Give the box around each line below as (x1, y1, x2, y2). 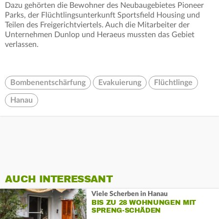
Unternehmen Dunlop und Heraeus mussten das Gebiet (5, 31, 195, 39)
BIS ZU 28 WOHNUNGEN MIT (91, 198, 196, 207)
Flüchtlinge (154, 79, 193, 87)
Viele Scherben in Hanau (91, 190, 168, 197)
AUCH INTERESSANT (5, 173, 112, 186)
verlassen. (5, 41, 39, 49)
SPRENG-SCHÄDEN (91, 206, 161, 215)
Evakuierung (98, 79, 141, 87)
